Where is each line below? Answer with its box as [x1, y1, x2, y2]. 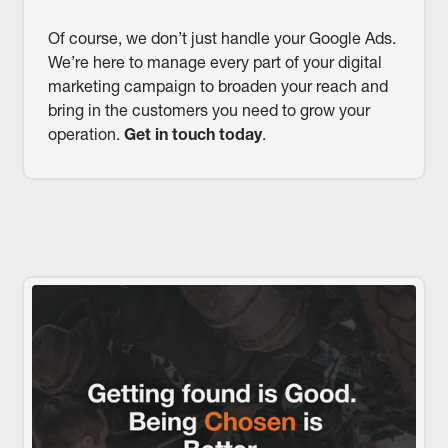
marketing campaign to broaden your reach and [47, 76, 388, 97]
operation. [47, 124, 124, 145]
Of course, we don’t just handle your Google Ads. [47, 28, 396, 49]
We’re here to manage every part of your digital [47, 52, 382, 73]
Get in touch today [123, 124, 262, 145]
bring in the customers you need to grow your [47, 100, 370, 121]
